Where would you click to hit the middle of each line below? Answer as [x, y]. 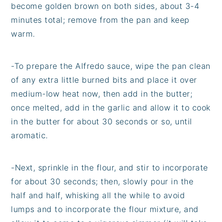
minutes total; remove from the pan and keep [100, 20]
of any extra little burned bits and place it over [104, 80]
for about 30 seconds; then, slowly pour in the [102, 181]
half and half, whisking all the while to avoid [98, 195]
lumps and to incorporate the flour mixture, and [105, 209]
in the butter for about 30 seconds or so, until [102, 121]
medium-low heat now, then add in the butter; [102, 93]
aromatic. [29, 135]
